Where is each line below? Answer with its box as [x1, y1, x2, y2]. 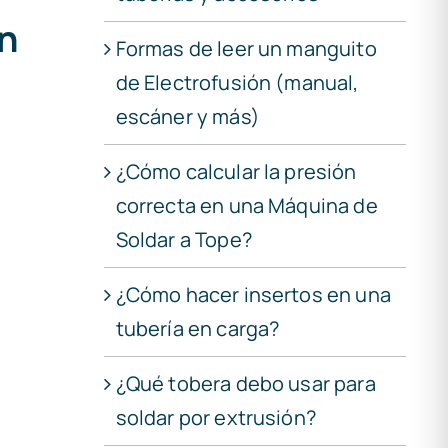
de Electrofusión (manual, [115, 68, 359, 96]
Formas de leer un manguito [115, 34, 377, 62]
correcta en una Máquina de [115, 191, 378, 219]
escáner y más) [115, 102, 260, 130]
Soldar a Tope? [115, 225, 252, 253]
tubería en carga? [115, 314, 280, 342]
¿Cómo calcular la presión [115, 157, 357, 185]
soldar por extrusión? [115, 403, 316, 431]
